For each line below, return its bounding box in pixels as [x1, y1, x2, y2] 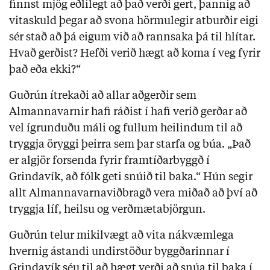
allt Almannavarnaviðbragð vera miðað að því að [9, 188, 257, 199]
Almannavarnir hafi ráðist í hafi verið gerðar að [9, 107, 247, 118]
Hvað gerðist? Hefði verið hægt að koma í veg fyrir [9, 48, 260, 60]
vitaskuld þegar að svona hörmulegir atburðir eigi [9, 16, 259, 27]
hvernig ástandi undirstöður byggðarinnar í [9, 246, 230, 258]
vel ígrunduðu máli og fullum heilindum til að [9, 123, 242, 134]
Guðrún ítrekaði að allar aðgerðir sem [9, 90, 196, 102]
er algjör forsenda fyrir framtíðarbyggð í [9, 155, 210, 167]
